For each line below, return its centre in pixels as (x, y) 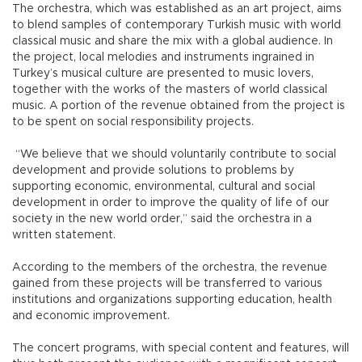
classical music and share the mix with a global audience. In (173, 41)
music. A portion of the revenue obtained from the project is (179, 105)
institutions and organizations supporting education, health (172, 299)
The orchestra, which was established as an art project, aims (177, 8)
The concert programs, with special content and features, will (181, 348)
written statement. (64, 235)
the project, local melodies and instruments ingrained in (163, 57)
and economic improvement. (91, 316)
